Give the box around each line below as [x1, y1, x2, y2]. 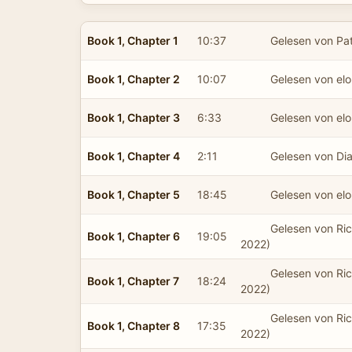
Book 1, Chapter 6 [87, 229, 180, 243]
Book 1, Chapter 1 [87, 33, 178, 47]
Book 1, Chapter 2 [87, 71, 180, 86]
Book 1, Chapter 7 [87, 273, 179, 288]
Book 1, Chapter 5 [87, 187, 180, 201]
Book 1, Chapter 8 [87, 318, 180, 332]
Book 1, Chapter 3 [87, 110, 180, 124]
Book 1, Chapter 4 [87, 148, 180, 163]
